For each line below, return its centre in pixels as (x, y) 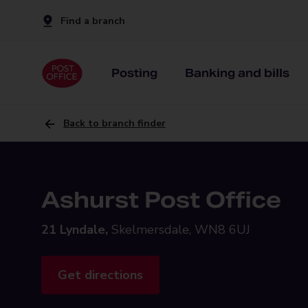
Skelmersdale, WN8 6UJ (181, 230)
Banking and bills (237, 73)
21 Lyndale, (75, 230)
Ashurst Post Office (161, 200)
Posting (134, 73)
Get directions (100, 275)
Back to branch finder (114, 123)
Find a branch (93, 21)
